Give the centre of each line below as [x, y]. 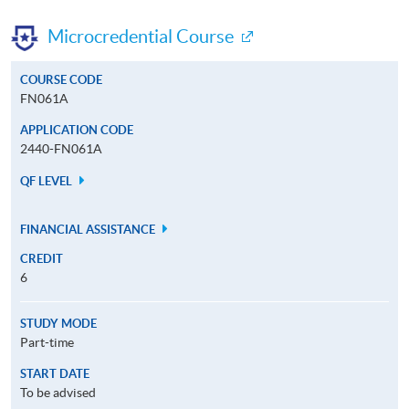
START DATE [55, 373]
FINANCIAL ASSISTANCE [89, 229]
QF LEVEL [47, 181]
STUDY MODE [58, 323]
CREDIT [42, 258]
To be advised [58, 392]
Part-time [47, 342]
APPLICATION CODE [77, 130]
